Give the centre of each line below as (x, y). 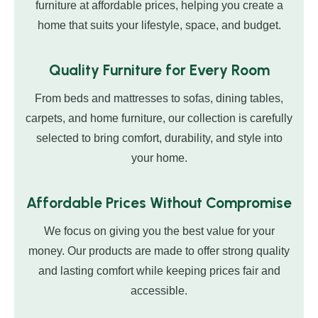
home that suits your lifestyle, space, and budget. (159, 26)
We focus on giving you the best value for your (159, 231)
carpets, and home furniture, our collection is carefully (159, 119)
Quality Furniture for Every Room (159, 70)
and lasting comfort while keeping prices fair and (159, 271)
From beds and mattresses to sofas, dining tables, (159, 99)
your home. (159, 158)
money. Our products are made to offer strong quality (159, 251)
